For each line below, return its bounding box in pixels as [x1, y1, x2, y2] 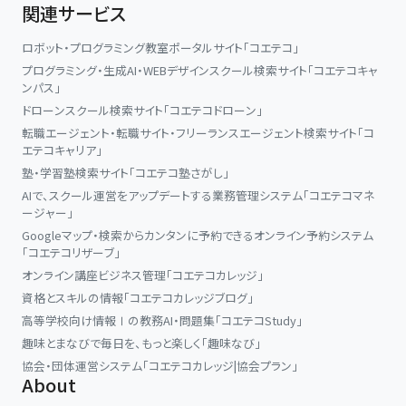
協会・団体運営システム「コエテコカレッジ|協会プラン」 [22, 357, 298, 375]
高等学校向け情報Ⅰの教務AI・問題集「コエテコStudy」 [22, 312, 303, 330]
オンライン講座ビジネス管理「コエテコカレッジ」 [22, 266, 264, 285]
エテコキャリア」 [22, 141, 102, 159]
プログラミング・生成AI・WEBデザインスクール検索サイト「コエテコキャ [22, 62, 378, 80]
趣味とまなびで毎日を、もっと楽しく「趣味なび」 [22, 334, 261, 353]
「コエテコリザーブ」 [22, 244, 121, 262]
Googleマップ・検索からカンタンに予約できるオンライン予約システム [22, 227, 373, 245]
